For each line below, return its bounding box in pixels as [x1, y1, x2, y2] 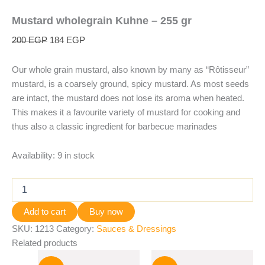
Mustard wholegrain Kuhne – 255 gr [12, 14, 192, 27]
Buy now [89, 206, 123, 216]
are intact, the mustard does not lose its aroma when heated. [12, 93, 244, 103]
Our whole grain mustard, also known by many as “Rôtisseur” [12, 64, 249, 75]
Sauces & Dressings [96, 224, 176, 234]
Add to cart [24, 206, 66, 216]
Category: [56, 224, 96, 234]
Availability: [12, 151, 55, 161]
